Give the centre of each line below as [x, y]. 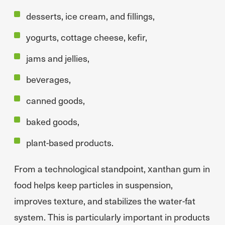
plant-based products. [70, 142]
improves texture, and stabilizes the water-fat [105, 201]
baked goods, [53, 121]
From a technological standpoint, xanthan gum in [112, 168]
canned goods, [55, 100]
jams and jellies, [58, 58]
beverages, [48, 79]
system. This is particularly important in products [112, 217]
